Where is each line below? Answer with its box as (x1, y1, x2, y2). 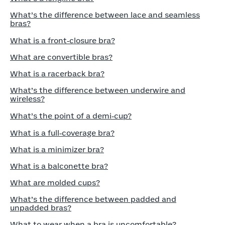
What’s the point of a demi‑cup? (10, 113, 132, 120)
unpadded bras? (10, 204, 71, 212)
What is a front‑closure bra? (10, 37, 115, 45)
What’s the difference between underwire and (10, 87, 185, 94)
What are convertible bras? (10, 54, 113, 61)
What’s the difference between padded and (10, 196, 176, 203)
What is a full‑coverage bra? (10, 130, 115, 137)
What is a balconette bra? (10, 163, 108, 170)
